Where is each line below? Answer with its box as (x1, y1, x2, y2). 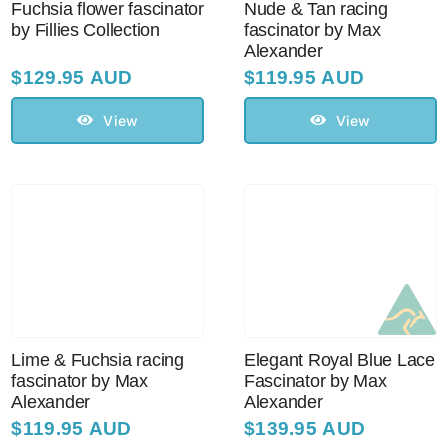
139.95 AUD (255, 418, 366, 439)
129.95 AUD (22, 66, 133, 88)
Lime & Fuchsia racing (11, 350, 184, 370)
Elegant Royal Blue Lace (244, 350, 435, 370)
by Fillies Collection (11, 19, 160, 40)
